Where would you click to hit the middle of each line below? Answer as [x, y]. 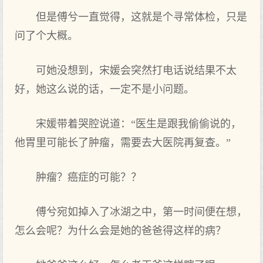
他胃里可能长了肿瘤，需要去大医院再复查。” [123, 143]
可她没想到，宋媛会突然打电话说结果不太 [136, 70]
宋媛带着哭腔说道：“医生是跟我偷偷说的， [139, 124]
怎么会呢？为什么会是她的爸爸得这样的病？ [120, 231]
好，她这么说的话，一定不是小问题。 [104, 89]
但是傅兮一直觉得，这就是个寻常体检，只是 [141, 17]
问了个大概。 [46, 36]
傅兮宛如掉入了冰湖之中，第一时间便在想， [141, 212]
